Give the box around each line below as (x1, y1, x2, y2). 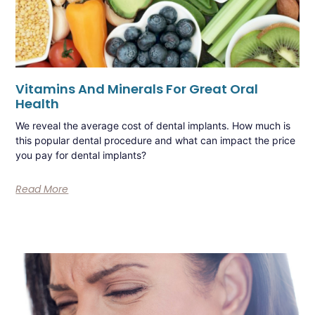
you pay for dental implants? (15, 148, 147, 161)
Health (15, 94, 60, 112)
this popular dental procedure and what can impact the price (15, 134, 296, 146)
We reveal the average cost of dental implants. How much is (15, 119, 291, 131)
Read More (15, 181, 69, 196)
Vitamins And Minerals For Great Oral (15, 79, 259, 98)
